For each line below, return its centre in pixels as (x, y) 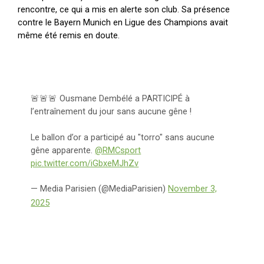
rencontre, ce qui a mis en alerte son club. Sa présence (124, 9)
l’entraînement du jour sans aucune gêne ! (111, 111)
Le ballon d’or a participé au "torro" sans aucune (123, 137)
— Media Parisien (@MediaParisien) (100, 188)
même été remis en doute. (69, 35)
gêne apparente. (63, 150)
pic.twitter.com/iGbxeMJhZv (85, 163)
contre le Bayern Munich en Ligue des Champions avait (123, 22)
